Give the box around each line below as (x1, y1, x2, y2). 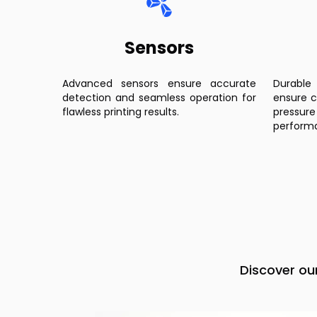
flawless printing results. (62, 105, 179, 119)
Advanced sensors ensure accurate (62, 76, 256, 91)
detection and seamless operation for (62, 91, 256, 105)
